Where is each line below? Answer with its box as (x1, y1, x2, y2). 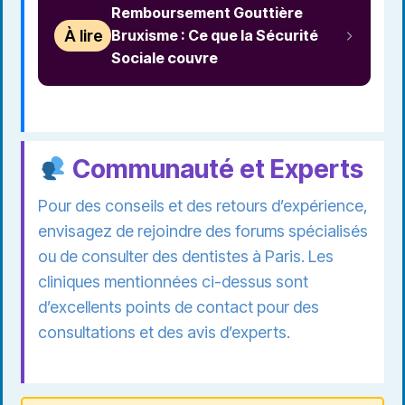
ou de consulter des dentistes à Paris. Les (38, 247, 334, 267)
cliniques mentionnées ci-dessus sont (38, 272, 308, 292)
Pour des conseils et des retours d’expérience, (38, 196, 368, 216)
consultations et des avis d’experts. (38, 323, 290, 343)
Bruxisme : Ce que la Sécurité (111, 26, 319, 45)
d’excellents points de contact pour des (38, 297, 319, 317)
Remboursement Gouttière (111, 4, 304, 23)
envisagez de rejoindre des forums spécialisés (38, 221, 368, 241)
